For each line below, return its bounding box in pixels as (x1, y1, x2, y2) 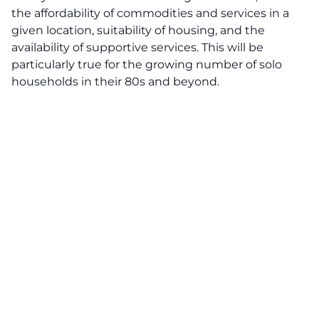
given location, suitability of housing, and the (11, 23, 265, 37)
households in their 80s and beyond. (11, 75, 219, 88)
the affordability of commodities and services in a (11, 6, 289, 20)
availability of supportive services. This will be (11, 41, 263, 54)
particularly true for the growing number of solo (11, 58, 282, 71)
